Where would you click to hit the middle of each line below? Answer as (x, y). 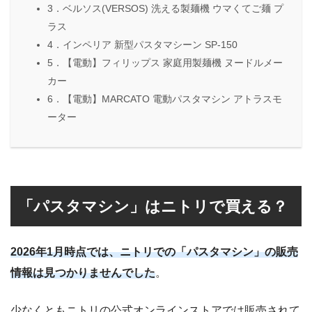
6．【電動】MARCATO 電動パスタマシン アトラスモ (165, 99)
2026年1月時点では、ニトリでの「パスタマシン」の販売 (154, 252)
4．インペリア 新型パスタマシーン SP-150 (142, 45)
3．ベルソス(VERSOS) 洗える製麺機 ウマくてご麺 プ (165, 9)
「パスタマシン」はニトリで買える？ (153, 206)
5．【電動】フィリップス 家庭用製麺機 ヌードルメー (165, 63)
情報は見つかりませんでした (83, 273)
